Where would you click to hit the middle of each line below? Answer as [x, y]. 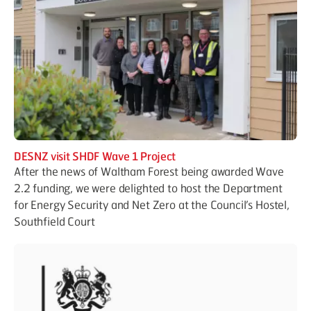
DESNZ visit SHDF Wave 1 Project [95, 155]
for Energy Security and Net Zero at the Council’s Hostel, [152, 204]
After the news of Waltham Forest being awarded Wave [149, 171]
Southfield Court [54, 221]
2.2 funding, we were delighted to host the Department [148, 187]
